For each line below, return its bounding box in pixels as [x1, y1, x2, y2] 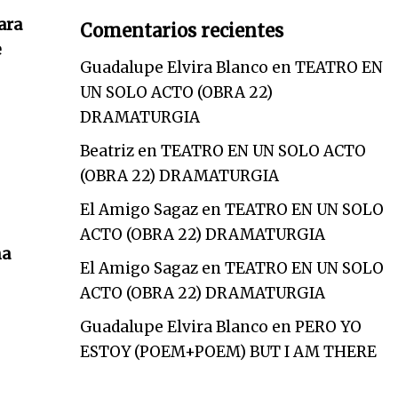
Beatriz [79, 141, 134, 161]
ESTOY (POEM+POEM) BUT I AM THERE [79, 342, 377, 362]
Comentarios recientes [79, 20, 283, 42]
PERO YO [294, 317, 362, 337]
